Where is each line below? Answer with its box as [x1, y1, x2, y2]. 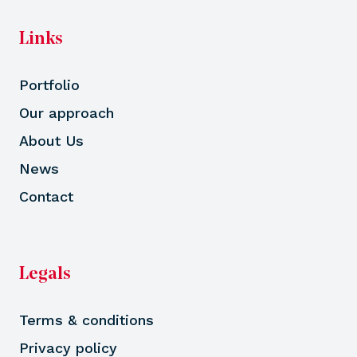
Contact [19, 187, 73, 205]
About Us [19, 131, 84, 149]
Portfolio [19, 76, 80, 93]
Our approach [19, 104, 114, 121]
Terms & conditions [19, 311, 154, 328]
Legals [19, 265, 71, 284]
